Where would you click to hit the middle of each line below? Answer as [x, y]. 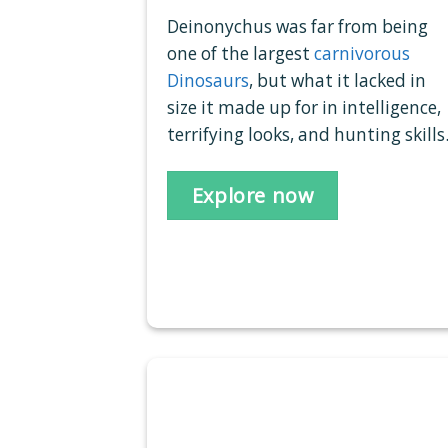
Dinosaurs [208, 81]
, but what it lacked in [337, 81]
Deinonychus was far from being [297, 27]
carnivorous [362, 54]
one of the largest [240, 54]
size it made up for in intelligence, [304, 108]
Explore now [252, 195]
